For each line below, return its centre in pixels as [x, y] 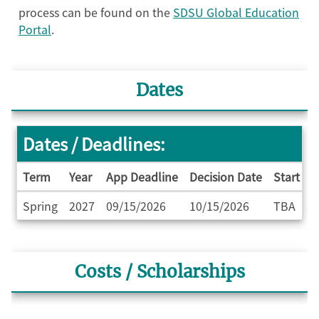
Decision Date [226, 177]
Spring [40, 206]
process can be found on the [96, 12]
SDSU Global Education [236, 12]
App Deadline [142, 177]
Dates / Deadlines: [94, 144]
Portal [35, 30]
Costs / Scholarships [159, 272]
